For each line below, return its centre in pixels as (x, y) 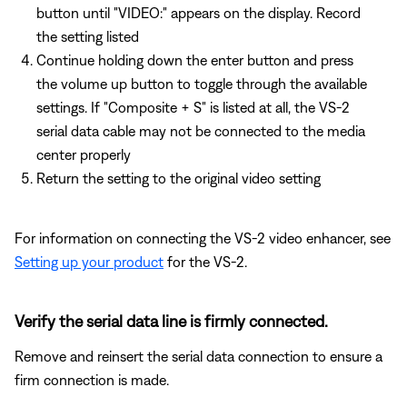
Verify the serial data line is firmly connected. (171, 321)
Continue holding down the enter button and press (195, 60)
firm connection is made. (92, 379)
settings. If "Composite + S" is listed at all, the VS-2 (193, 107)
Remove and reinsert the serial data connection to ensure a (199, 356)
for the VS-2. (205, 261)
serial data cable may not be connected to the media (201, 130)
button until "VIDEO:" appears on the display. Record (199, 12)
